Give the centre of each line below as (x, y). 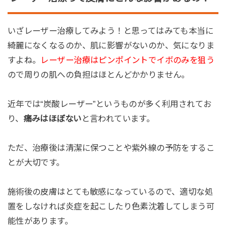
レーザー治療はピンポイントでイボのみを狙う (128, 60)
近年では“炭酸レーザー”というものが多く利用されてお (109, 104)
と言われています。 (118, 119)
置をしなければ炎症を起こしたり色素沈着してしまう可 (111, 206)
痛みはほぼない (52, 119)
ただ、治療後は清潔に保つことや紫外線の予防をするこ (111, 148)
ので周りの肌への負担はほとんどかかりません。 (98, 75)
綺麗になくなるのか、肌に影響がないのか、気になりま (111, 46)
